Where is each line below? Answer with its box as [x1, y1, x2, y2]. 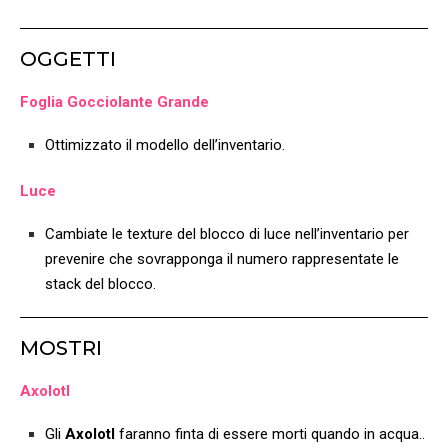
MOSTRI [20, 336, 102, 361]
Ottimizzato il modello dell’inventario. [45, 136, 285, 155]
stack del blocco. [45, 275, 156, 294]
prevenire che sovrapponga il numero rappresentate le [45, 250, 399, 269]
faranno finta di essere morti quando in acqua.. [115, 425, 425, 444]
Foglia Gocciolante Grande [20, 93, 209, 112]
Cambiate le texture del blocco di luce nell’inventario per [45, 225, 409, 244]
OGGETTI [20, 47, 116, 72]
